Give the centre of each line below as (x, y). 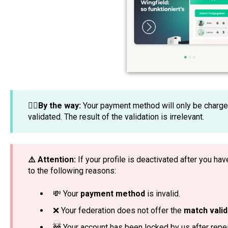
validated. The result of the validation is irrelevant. (116, 117)
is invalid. (162, 193)
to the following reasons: (72, 171)
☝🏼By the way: (54, 105)
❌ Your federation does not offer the (118, 210)
